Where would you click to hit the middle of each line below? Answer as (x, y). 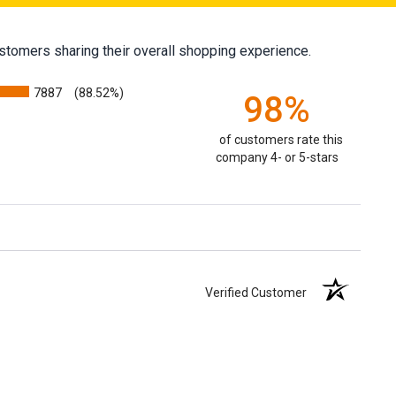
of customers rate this (281, 139)
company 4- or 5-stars (277, 157)
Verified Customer (260, 292)
